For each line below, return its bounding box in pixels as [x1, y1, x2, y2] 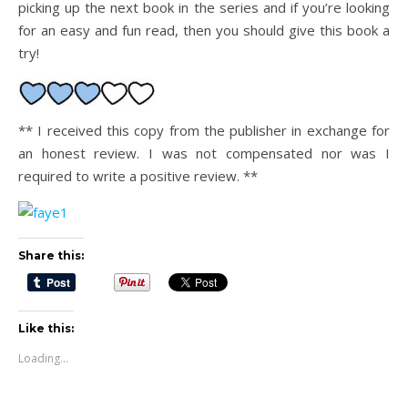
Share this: [18, 249, 84, 262]
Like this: [18, 321, 74, 335]
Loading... [18, 350, 68, 366]
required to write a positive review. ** [18, 167, 258, 185]
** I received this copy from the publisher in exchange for [18, 121, 390, 139]
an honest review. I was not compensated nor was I [18, 144, 390, 162]
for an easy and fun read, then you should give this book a [18, 21, 390, 39]
